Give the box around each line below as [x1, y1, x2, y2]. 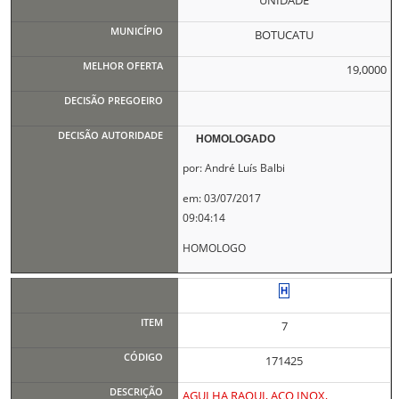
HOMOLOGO [182, 240, 246, 256]
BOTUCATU [255, 27, 314, 43]
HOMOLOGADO [196, 133, 276, 145]
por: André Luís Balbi [182, 160, 285, 175]
